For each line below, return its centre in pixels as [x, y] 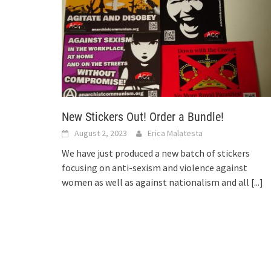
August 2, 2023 [101, 133]
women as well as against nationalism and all [156, 182]
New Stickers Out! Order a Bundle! [143, 116]
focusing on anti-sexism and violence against [155, 167]
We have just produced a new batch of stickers [156, 153]
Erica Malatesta [175, 133]
